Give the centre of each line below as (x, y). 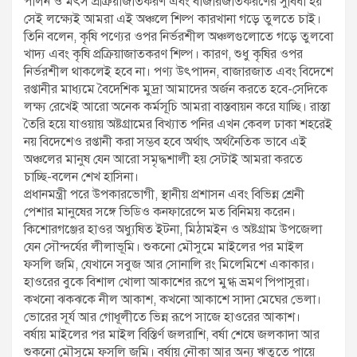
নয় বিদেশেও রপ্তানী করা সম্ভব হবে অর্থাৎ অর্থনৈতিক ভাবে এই (165, 142)
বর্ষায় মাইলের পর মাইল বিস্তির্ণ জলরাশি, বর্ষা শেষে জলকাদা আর (172, 335)
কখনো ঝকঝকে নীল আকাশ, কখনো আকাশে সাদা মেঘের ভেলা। (173, 300)
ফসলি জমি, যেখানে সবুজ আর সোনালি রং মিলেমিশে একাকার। (169, 265)
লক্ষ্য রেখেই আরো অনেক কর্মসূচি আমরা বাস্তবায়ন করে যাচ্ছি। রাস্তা (177, 107)
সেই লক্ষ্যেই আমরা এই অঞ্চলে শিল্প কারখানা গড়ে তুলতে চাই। (173, 20)
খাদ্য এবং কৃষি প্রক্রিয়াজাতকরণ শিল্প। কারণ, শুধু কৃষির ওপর (163, 55)
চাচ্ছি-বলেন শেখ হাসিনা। (81, 177)
